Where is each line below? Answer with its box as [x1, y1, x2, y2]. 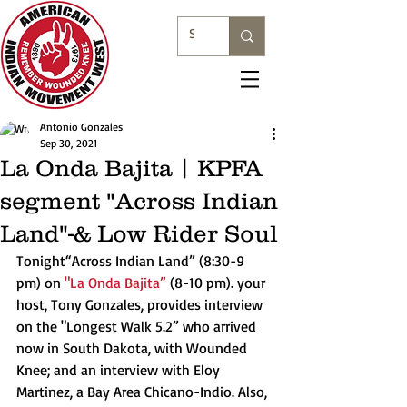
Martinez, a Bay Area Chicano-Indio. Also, [16, 382, 271, 401]
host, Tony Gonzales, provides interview [16, 295, 266, 313]
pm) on [16, 273, 65, 292]
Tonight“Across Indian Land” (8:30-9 [16, 252, 248, 270]
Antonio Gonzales [40, 120, 123, 134]
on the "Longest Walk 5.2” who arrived [16, 317, 260, 335]
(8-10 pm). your [166, 273, 269, 292]
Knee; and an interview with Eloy [16, 361, 223, 379]
